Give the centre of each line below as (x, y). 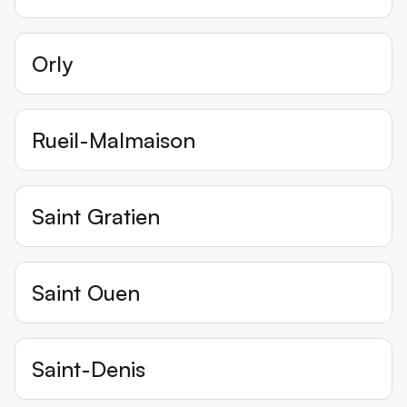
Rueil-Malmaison (114, 140)
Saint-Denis (89, 369)
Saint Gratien (96, 217)
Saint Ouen (86, 293)
